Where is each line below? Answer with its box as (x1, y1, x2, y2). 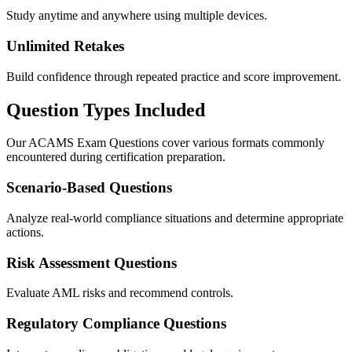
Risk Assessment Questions (6, 254, 177, 271)
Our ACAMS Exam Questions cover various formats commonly (6, 136, 324, 150)
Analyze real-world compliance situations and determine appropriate (6, 211, 343, 225)
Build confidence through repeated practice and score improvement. (6, 69, 341, 83)
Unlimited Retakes (6, 37, 124, 54)
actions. (6, 225, 44, 239)
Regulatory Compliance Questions (6, 315, 226, 332)
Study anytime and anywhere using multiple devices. (6, 9, 267, 23)
